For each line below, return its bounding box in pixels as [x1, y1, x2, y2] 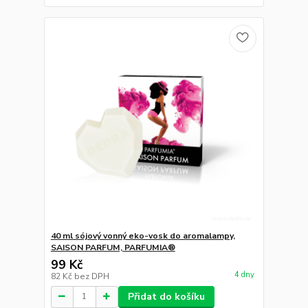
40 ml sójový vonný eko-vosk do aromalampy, [50, 230, 235, 241]
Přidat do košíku [127, 289, 205, 303]
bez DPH [74, 270, 109, 282]
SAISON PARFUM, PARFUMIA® [50, 241, 175, 253]
